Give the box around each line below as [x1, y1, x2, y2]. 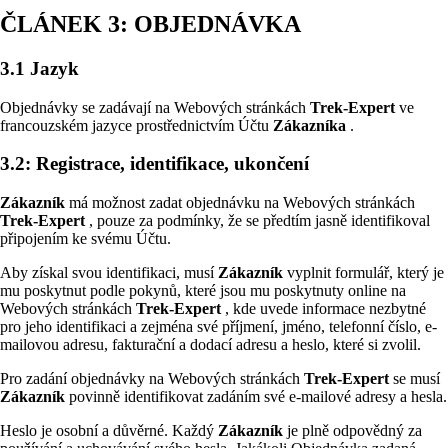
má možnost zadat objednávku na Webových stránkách [69, 194, 415, 212]
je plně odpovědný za [287, 422, 422, 440]
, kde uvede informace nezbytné [225, 300, 426, 318]
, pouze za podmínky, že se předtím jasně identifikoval [89, 212, 430, 230]
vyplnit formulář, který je [287, 264, 444, 282]
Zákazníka [273, 116, 350, 134]
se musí [393, 370, 440, 388]
